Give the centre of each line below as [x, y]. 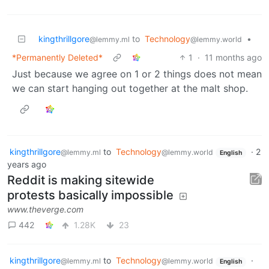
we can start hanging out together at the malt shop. [130, 88]
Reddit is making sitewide [81, 180]
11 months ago [233, 57]
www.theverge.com [45, 210]
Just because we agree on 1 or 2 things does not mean [137, 74]
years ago [27, 165]
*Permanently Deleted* [57, 57]
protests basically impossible [90, 195]
